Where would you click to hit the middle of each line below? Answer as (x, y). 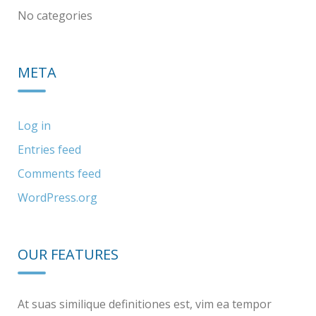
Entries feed (49, 150)
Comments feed (59, 174)
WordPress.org (57, 197)
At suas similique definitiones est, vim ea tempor (145, 304)
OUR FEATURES (68, 254)
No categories (55, 16)
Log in (34, 126)
